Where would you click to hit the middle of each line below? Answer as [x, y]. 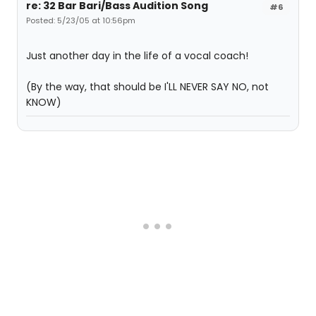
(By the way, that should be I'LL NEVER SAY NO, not [147, 87]
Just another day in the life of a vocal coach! [137, 56]
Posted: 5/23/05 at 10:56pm [81, 20]
